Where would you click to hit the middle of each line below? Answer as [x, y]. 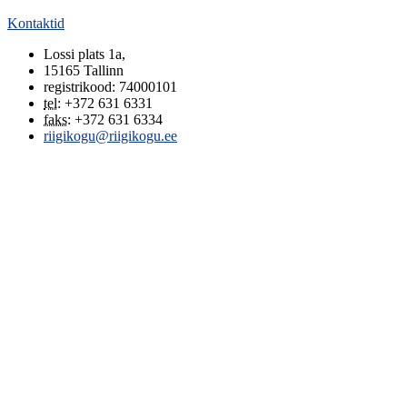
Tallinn [104, 70]
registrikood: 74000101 [110, 87]
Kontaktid [36, 23]
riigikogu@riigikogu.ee [110, 136]
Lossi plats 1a [83, 54]
